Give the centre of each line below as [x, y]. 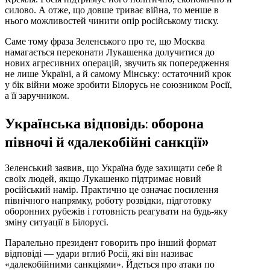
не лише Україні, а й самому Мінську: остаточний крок [118, 74]
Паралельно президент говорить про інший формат [111, 243]
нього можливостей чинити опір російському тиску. [112, 21]
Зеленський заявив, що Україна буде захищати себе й [114, 168]
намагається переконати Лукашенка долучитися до [110, 52]
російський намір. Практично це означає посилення [111, 190]
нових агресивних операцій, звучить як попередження [117, 63]
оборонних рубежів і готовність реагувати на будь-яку [116, 212]
